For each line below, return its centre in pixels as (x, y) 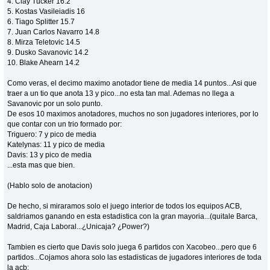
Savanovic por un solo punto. (55, 103)
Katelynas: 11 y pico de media (56, 144)
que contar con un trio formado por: (65, 124)
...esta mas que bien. (41, 165)
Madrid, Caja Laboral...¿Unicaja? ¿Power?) (79, 226)
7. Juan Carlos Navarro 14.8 (54, 32)
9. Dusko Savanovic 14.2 (48, 52)
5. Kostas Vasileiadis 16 (46, 11)
